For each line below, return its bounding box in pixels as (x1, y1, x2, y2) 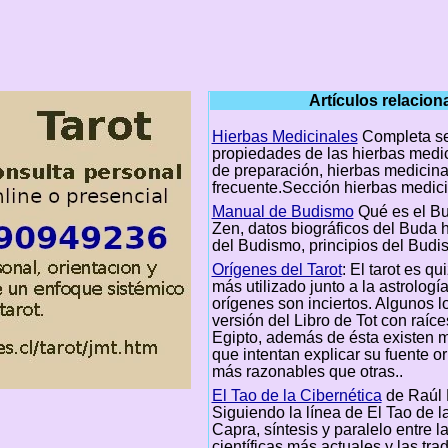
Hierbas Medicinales (211, 127, 358, 145)
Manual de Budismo (211, 202, 354, 220)
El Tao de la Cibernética (211, 386, 382, 404)
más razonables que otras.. (211, 362, 403, 380)
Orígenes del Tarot (211, 260, 342, 278)
